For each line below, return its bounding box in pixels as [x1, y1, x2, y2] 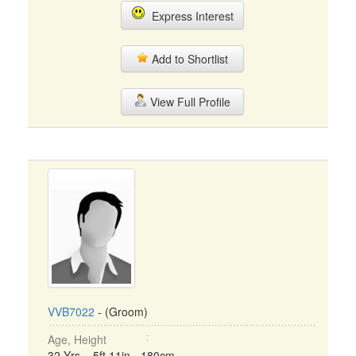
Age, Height [48, 331, 106, 347]
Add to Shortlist [149, 51, 228, 67]
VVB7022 [48, 304, 95, 319]
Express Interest [145, 8, 234, 24]
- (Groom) [95, 304, 148, 319]
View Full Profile [146, 94, 230, 110]
